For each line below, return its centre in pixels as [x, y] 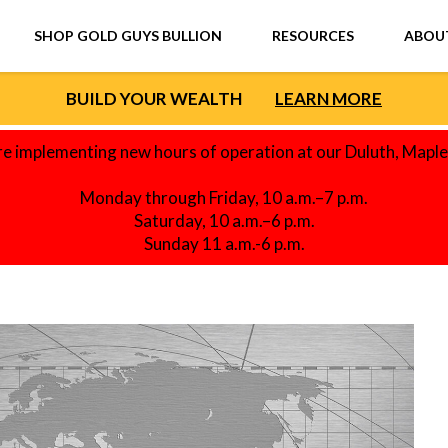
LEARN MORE [328, 98]
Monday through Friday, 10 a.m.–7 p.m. [224, 197]
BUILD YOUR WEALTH [154, 98]
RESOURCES [313, 35]
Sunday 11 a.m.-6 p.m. [224, 243]
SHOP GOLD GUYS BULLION [128, 35]
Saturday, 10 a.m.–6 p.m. [224, 220]
